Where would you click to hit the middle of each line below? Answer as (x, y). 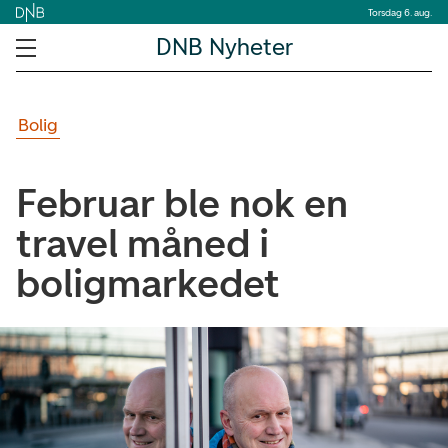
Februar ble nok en (182, 203)
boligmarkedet (148, 283)
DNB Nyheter (224, 47)
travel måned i (142, 243)
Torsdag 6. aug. (400, 12)
